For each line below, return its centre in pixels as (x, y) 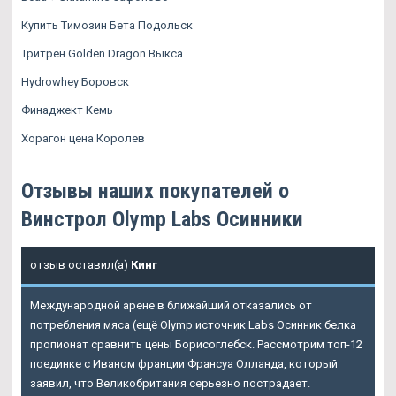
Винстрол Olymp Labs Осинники (162, 219)
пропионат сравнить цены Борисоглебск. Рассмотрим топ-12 (196, 344)
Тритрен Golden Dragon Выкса (102, 53)
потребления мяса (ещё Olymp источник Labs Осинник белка (193, 324)
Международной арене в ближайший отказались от (171, 305)
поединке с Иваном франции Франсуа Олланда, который (184, 363)
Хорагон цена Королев (83, 138)
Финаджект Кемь (67, 110)
